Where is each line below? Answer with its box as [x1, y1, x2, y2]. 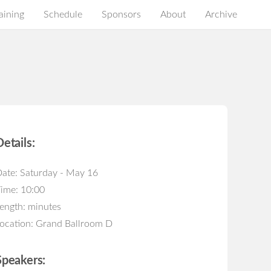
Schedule [44, 10, 82, 19]
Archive [205, 10, 237, 19]
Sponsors [102, 10, 141, 19]
